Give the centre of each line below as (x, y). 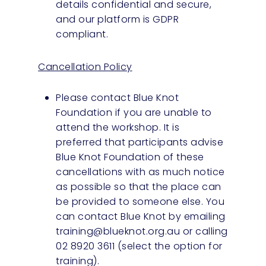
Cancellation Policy (85, 66)
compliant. (82, 34)
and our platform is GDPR (118, 19)
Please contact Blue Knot (118, 97)
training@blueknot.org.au (118, 231)
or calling (204, 231)
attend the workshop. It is (118, 127)
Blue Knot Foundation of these (130, 157)
